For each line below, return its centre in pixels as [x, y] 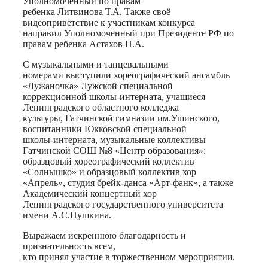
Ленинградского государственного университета [123, 205]
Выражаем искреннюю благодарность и [104, 236]
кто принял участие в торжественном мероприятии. [129, 257]
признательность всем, [69, 246]
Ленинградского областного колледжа [101, 108]
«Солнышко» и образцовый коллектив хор [109, 172]
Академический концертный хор [90, 194]
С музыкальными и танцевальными [96, 65]
